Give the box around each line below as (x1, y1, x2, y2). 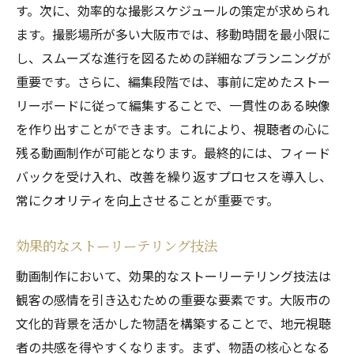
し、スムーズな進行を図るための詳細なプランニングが (16, 48, 331, 67)
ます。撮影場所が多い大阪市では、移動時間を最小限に (16, 24, 330, 43)
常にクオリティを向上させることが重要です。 (16, 190, 279, 209)
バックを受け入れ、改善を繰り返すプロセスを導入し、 (16, 167, 332, 186)
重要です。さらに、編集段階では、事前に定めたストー (16, 72, 330, 91)
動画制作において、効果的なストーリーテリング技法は (16, 266, 331, 285)
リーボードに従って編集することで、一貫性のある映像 (16, 96, 330, 115)
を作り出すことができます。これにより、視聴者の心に (16, 119, 330, 138)
